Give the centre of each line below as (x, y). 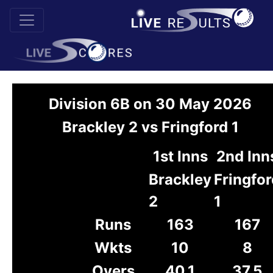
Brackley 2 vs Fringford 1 (150, 127)
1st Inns (180, 156)
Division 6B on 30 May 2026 (150, 104)
